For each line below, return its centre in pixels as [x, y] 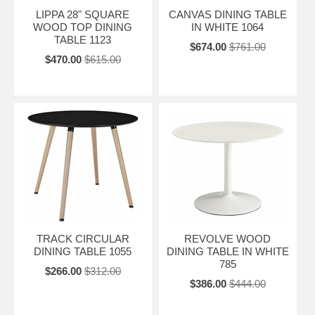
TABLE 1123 [83, 39]
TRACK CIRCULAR [83, 238]
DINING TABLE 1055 [83, 251]
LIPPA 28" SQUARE [83, 14]
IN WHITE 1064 [228, 27]
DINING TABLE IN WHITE [227, 251]
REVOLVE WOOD [228, 238]
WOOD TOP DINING [83, 27]
